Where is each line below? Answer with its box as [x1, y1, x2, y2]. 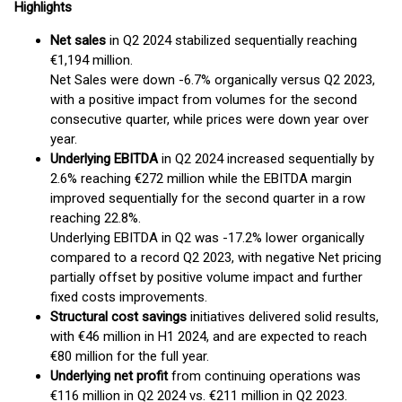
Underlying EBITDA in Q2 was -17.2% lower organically [50, 230, 364, 246]
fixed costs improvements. [50, 289, 207, 305]
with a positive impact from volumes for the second [50, 92, 357, 108]
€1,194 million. [50, 52, 133, 68]
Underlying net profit [50, 368, 168, 384]
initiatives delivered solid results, [187, 309, 379, 325]
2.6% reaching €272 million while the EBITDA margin [50, 170, 352, 187]
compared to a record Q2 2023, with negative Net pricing [50, 249, 381, 266]
